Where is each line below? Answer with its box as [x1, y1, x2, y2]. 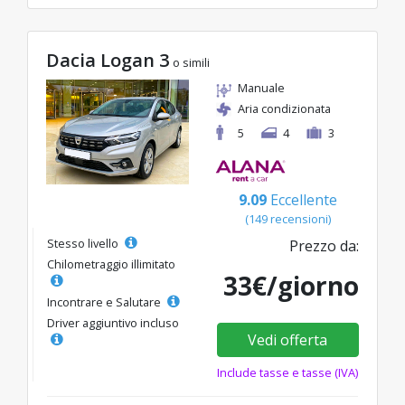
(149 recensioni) [244, 211, 331, 228]
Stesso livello [47, 235, 121, 252]
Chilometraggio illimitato [47, 256, 175, 273]
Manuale [238, 79, 285, 96]
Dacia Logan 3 [46, 47, 169, 72]
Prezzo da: [289, 236, 359, 257]
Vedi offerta [248, 330, 328, 351]
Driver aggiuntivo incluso [47, 315, 179, 332]
